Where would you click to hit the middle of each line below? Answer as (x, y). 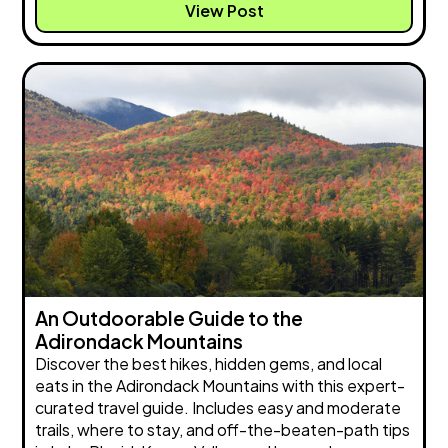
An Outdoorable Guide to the (169, 318)
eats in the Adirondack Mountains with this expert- (220, 386)
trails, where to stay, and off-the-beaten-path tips (223, 430)
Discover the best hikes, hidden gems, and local (209, 364)
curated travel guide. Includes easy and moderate (218, 408)
